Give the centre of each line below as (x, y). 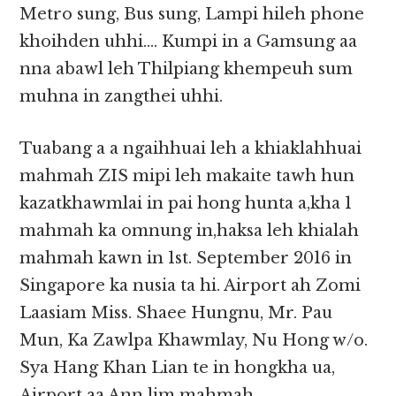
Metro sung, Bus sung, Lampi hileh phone (192, 15)
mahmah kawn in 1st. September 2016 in (186, 259)
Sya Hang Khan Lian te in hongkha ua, (178, 368)
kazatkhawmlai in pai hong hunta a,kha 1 (186, 204)
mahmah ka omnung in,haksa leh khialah (190, 231)
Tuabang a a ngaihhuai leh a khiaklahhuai (191, 149)
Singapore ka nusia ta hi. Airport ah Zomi (190, 286)
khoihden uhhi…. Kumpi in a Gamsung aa (189, 42)
